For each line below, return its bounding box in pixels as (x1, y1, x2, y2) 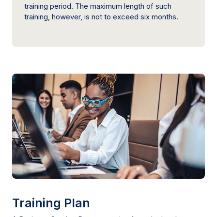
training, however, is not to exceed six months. (24, 12, 178, 21)
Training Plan (12, 195, 90, 210)
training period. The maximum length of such (24, 1, 171, 11)
